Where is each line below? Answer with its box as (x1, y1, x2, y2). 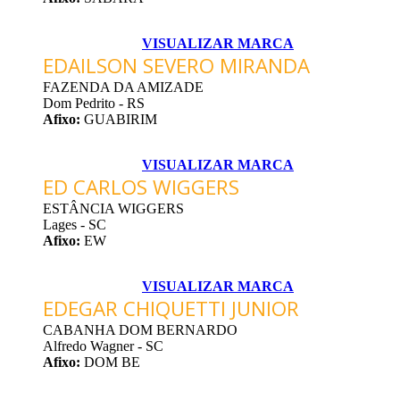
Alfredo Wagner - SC (43, 338, 163, 354)
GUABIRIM (80, 112, 157, 128)
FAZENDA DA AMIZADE (43, 79, 204, 96)
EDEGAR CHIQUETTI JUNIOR (43, 295, 299, 323)
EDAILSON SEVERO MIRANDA (43, 52, 310, 80)
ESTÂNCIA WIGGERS (43, 201, 184, 217)
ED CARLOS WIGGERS (43, 173, 239, 202)
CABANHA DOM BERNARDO (43, 322, 237, 338)
